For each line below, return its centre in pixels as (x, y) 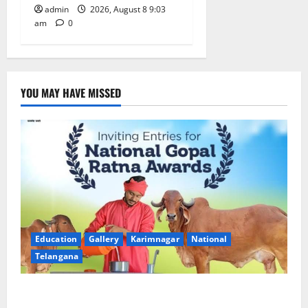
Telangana (57, 256)
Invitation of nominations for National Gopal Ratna (148, 293)
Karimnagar (155, 239)
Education (56, 239)
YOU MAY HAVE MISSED (71, 92)
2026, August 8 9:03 (127, 9)
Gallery (103, 239)
